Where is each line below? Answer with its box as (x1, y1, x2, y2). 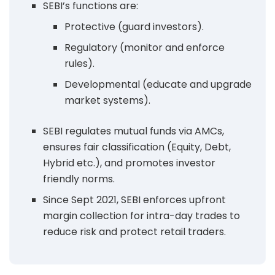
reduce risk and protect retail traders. (43, 224, 227, 239)
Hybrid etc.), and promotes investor (43, 155, 216, 170)
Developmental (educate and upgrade (64, 77, 252, 91)
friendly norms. (43, 171, 115, 186)
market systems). (64, 93, 150, 107)
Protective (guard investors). (64, 19, 204, 34)
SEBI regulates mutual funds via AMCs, (43, 123, 225, 138)
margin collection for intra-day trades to (43, 208, 241, 223)
